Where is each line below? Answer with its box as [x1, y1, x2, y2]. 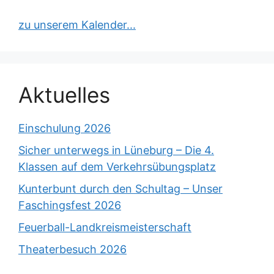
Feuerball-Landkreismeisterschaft [18, 221, 191, 234]
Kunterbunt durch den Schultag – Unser [18, 182, 223, 196]
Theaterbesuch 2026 [18, 243, 127, 256]
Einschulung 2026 [18, 122, 111, 135]
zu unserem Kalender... [18, 18, 136, 32]
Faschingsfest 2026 [18, 199, 121, 212]
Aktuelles [18, 82, 110, 108]
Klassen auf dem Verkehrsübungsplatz [18, 160, 216, 174]
